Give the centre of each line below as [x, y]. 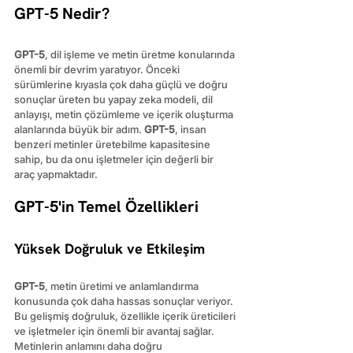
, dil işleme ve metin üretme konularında [141, 54]
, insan [192, 129]
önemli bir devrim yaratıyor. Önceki [98, 69]
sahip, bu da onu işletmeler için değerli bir [115, 159]
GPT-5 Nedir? [62, 13]
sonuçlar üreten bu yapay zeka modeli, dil [115, 99]
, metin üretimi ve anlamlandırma [123, 286]
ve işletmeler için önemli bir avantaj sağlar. [115, 331]
